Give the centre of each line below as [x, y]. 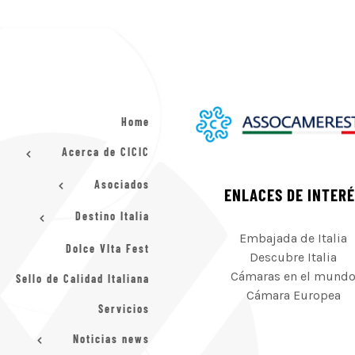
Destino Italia [111, 216]
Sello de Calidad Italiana [83, 278]
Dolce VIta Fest [108, 248]
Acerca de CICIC [104, 152]
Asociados [120, 184]
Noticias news [109, 338]
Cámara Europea [293, 295]
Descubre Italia [294, 257]
